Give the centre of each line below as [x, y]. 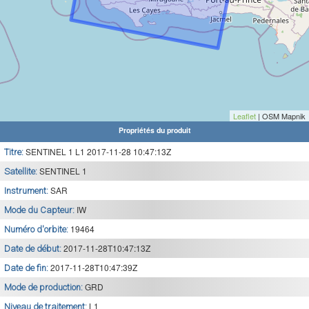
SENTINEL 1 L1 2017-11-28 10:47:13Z [98, 151]
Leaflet [245, 116]
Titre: [15, 152]
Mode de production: [44, 287]
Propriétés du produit [154, 130]
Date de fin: [27, 268]
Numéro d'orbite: [37, 229]
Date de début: [34, 249]
